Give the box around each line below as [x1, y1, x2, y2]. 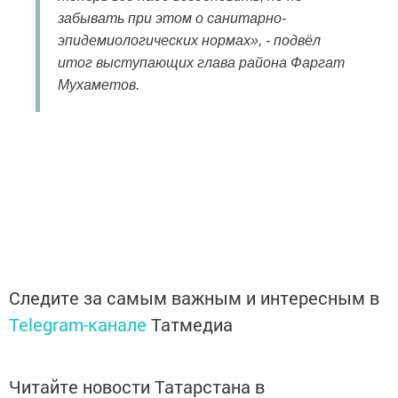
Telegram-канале [9, 313, 147, 336]
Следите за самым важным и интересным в [9, 286, 379, 309]
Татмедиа [151, 313, 233, 336]
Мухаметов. [58, 77, 150, 92]
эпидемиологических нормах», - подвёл [58, 33, 321, 48]
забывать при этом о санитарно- [58, 11, 286, 26]
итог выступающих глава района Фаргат [58, 55, 345, 70]
